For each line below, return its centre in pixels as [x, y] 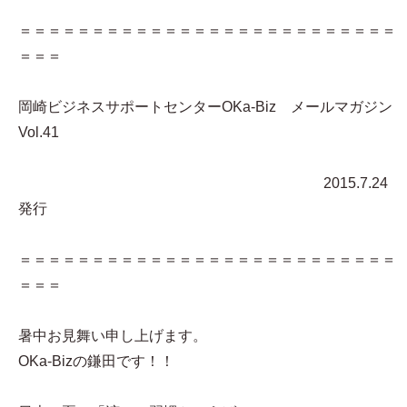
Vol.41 [39, 132]
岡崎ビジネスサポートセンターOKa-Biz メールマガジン [205, 107]
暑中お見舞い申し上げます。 [113, 336]
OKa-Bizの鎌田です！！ [96, 361]
